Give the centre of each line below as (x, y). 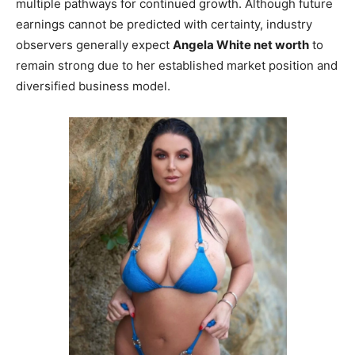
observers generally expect (94, 44)
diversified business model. (93, 86)
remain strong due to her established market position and (177, 65)
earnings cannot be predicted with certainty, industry (164, 24)
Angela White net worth (241, 44)
